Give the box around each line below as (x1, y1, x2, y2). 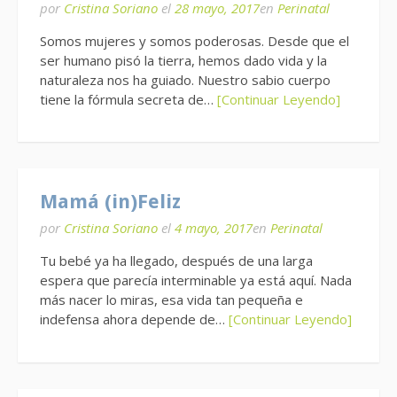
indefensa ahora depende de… (40, 310, 229, 328)
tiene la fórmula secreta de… (40, 90, 217, 108)
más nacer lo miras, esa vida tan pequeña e (40, 291, 303, 308)
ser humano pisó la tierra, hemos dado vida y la (40, 51, 327, 69)
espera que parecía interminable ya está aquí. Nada (40, 271, 352, 289)
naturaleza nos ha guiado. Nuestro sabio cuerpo (40, 70, 331, 89)
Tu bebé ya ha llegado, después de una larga (40, 252, 313, 269)
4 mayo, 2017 (175, 219, 253, 237)
